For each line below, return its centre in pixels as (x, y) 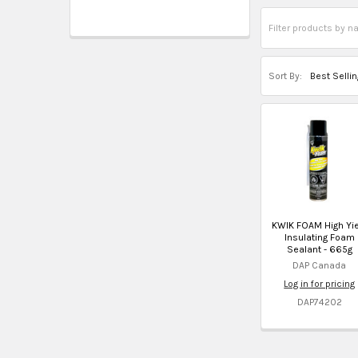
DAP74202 (319, 302)
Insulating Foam (319, 237)
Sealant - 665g (319, 249)
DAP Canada (320, 265)
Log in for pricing (320, 283)
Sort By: (286, 76)
